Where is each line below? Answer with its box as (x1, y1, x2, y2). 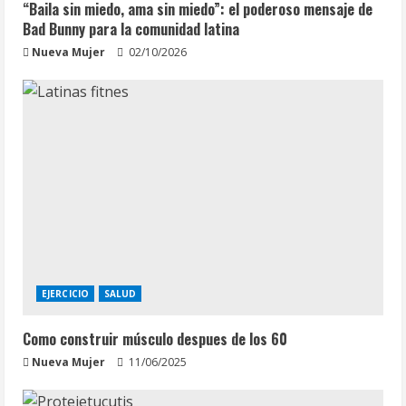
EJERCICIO (42, 286, 89, 300)
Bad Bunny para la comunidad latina (23, 17, 239, 40)
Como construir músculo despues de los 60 (23, 327, 287, 350)
